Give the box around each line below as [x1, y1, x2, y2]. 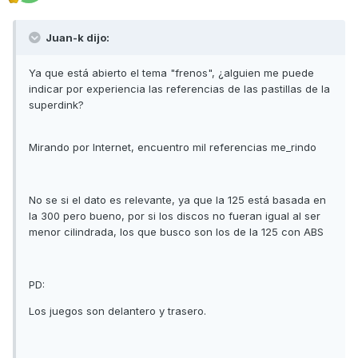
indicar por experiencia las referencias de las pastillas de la [29, 82, 330, 95]
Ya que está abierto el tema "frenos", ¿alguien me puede [29, 66, 314, 79]
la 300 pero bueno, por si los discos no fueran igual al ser [29, 209, 320, 222]
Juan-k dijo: [43, 30, 109, 44]
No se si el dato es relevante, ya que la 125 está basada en [29, 193, 326, 206]
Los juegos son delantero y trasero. [29, 304, 206, 317]
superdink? [29, 97, 84, 111]
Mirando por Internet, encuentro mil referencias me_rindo [29, 140, 316, 153]
